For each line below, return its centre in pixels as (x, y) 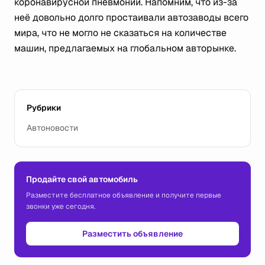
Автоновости (52, 128)
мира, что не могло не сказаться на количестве (120, 33)
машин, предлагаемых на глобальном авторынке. (125, 48)
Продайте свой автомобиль (82, 179)
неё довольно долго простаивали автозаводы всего (131, 17)
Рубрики (44, 108)
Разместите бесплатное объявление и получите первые (124, 195)
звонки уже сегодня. (61, 206)
